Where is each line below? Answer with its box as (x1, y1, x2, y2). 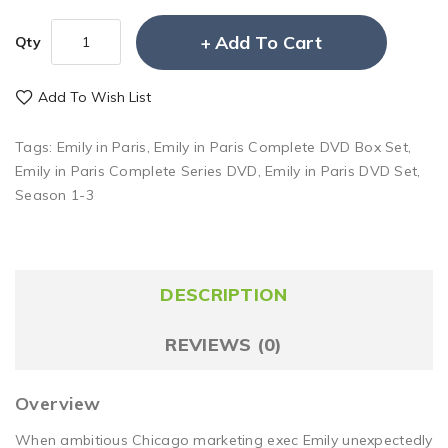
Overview (15, 391, 101, 415)
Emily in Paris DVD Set (265, 161, 418, 180)
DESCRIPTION (160, 282, 288, 306)
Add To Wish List (38, 87, 151, 106)
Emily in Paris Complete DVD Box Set (154, 137, 408, 156)
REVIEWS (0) (165, 332, 283, 356)
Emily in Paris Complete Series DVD (15, 161, 258, 180)
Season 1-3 (15, 185, 94, 204)
